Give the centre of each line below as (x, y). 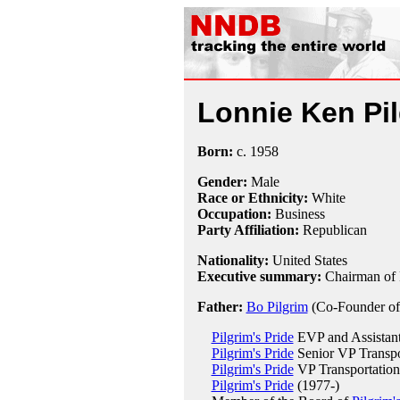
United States (308, 260)
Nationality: (233, 260)
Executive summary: (259, 276)
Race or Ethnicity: (252, 198)
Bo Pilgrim (277, 307)
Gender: (222, 182)
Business (298, 214)
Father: (220, 307)
